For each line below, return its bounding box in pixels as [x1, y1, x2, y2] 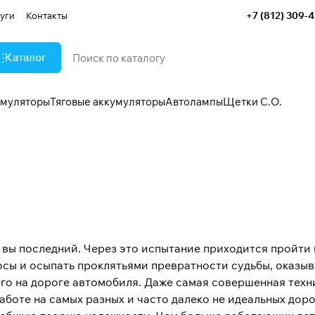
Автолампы [165, 95, 223, 108]
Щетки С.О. [223, 95, 282, 108]
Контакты [26, 9, 67, 21]
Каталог [5, 51, 46, 64]
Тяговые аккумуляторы [50, 95, 165, 108]
